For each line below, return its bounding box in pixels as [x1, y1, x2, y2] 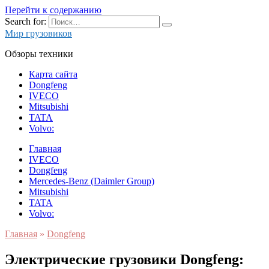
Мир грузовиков [5, 28, 72, 38]
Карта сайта [29, 69, 77, 79]
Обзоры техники [5, 49, 73, 59]
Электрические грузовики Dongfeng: [5, 251, 244, 267]
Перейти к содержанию [5, 5, 101, 15]
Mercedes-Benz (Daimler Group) [29, 176, 154, 186]
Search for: [5, 16, 46, 26]
